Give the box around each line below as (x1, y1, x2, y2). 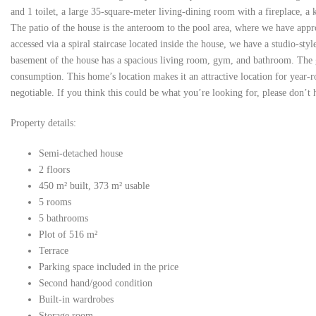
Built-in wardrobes (39, 294, 114, 305)
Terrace (39, 245, 68, 256)
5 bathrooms (39, 213, 88, 224)
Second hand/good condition (39, 278, 152, 288)
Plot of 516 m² (39, 229, 97, 240)
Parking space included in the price (39, 262, 178, 272)
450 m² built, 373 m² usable (39, 181, 150, 191)
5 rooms (39, 197, 71, 207)
